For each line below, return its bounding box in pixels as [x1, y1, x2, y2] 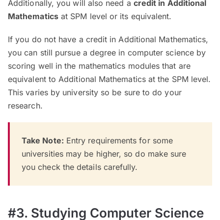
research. [8, 101, 43, 111]
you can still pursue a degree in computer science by [8, 48, 206, 58]
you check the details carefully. [22, 162, 138, 172]
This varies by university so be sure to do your [8, 87, 182, 98]
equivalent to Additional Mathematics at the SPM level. [8, 74, 211, 84]
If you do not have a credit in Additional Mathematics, [8, 34, 209, 45]
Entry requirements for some [63, 136, 173, 146]
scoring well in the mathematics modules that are [8, 61, 191, 71]
